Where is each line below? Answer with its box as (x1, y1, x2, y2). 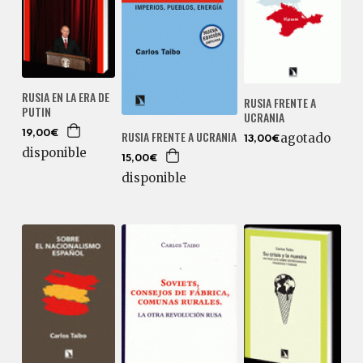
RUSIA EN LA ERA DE (21, 88, 109, 105)
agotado (280, 130, 331, 146)
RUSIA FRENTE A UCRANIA (122, 127, 237, 145)
